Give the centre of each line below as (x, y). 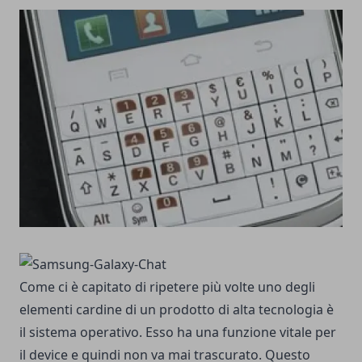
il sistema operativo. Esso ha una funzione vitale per (178, 332)
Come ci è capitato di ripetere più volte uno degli (167, 286)
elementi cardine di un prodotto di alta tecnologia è (177, 309)
